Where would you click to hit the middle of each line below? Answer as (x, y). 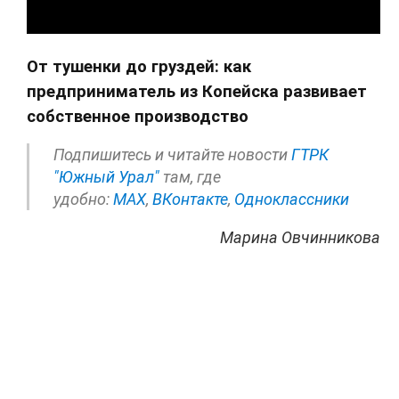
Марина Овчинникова (301, 238)
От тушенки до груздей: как (139, 67)
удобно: (83, 199)
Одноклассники (292, 199)
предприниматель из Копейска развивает (197, 92)
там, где (190, 177)
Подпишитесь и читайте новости (172, 155)
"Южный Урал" (106, 177)
